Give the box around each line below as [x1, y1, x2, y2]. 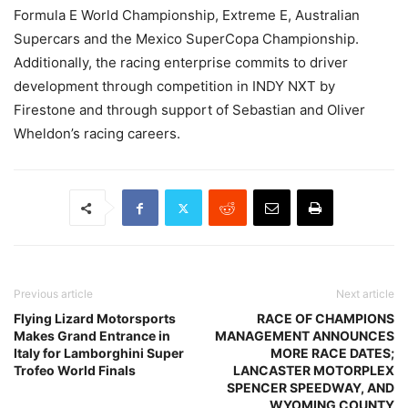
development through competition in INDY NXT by [14, 77, 335, 96]
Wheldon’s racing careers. [14, 125, 180, 143]
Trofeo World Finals [14, 362, 136, 379]
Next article [336, 287, 394, 301]
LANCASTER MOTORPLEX [233, 362, 394, 379]
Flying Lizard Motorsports [14, 311, 176, 327]
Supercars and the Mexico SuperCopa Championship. [14, 30, 359, 48]
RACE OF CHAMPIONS [257, 311, 394, 327]
